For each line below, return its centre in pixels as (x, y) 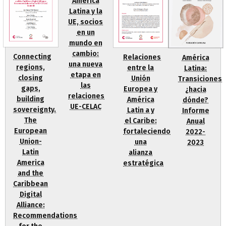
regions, (31, 68)
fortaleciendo (147, 131)
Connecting (32, 57)
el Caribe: (140, 121)
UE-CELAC (86, 107)
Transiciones (200, 79)
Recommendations (45, 216)
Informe (195, 111)
